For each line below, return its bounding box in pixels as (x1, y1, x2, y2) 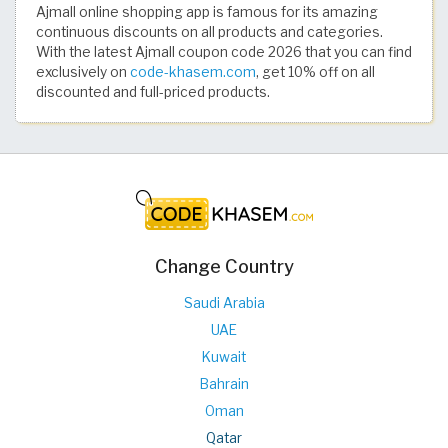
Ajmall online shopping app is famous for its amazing (36, 3, 378, 20)
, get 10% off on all (256, 63, 375, 80)
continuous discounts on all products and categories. (36, 23, 383, 40)
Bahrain (199, 375, 249, 392)
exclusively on (36, 63, 130, 80)
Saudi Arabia (183, 294, 265, 311)
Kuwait (202, 348, 246, 365)
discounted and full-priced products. (36, 83, 270, 100)
